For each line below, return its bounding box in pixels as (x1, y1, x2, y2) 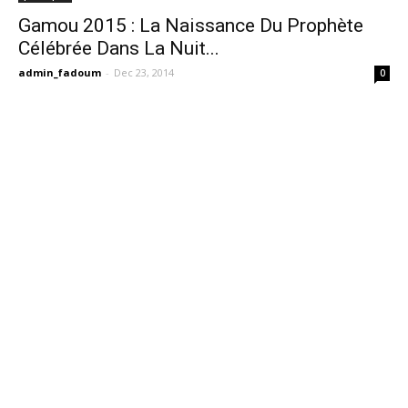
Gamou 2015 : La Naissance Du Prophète (18, 15, 363, 37)
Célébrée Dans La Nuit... (18, 37, 219, 60)
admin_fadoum (18, 66, 101, 80)
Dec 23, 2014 (114, 66, 174, 80)
